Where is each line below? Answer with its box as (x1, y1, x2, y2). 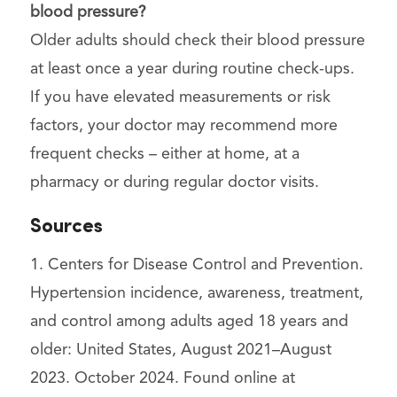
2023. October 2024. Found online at (29, 370, 295, 386)
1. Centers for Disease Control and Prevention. (29, 256, 363, 273)
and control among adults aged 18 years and (29, 313, 348, 330)
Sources (29, 216, 103, 237)
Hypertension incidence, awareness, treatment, (29, 284, 363, 301)
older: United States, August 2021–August (29, 341, 331, 358)
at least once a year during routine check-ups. (29, 60, 354, 77)
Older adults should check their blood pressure (29, 32, 365, 49)
